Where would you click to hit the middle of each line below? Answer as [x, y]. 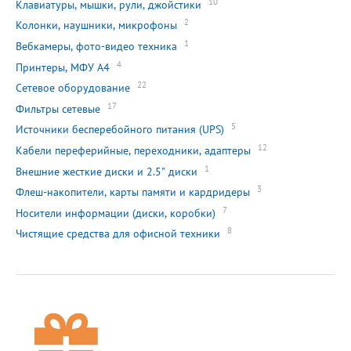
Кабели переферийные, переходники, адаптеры [133, 150]
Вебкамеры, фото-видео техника [96, 47]
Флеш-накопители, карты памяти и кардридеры [133, 192]
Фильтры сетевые [58, 109]
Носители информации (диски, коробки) [116, 213]
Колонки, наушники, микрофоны [96, 25]
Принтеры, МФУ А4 [63, 67]
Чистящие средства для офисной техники [118, 234]
